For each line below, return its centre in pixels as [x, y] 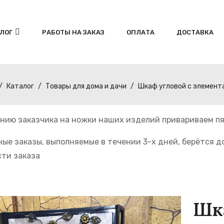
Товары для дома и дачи [86, 86]
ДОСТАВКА [195, 32]
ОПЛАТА [140, 32]
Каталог [20, 86]
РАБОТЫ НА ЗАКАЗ [73, 32]
